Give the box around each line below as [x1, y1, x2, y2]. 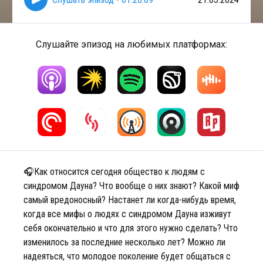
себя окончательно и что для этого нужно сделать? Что [23, 222, 238, 234]
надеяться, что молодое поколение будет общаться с [23, 251, 231, 262]
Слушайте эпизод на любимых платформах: [36, 39, 227, 50]
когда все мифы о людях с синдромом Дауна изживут [23, 208, 231, 220]
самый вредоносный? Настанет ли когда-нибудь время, [23, 194, 236, 205]
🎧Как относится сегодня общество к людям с [23, 166, 205, 177]
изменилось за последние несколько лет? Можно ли [23, 237, 225, 248]
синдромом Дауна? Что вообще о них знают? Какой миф [23, 180, 240, 191]
